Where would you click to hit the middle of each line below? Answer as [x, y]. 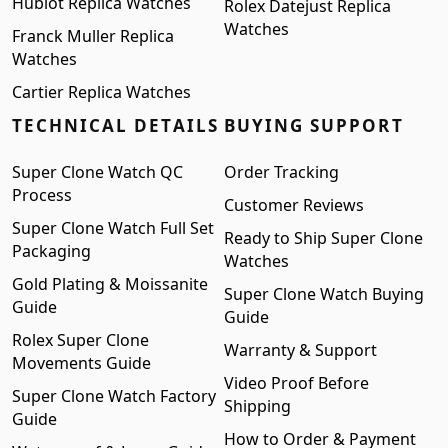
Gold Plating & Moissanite [110, 284]
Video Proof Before [296, 383]
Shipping [257, 406]
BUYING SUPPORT [314, 126]
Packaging [51, 251]
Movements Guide [81, 363]
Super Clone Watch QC [97, 172]
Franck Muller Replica [93, 36]
